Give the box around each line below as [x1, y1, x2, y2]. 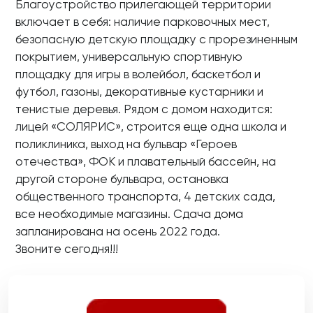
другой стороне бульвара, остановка [15, 172, 228, 186]
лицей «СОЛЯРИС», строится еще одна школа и [15, 119, 286, 133]
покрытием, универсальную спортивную [15, 50, 242, 64]
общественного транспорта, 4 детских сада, [15, 189, 275, 203]
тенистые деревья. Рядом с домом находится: [15, 102, 272, 116]
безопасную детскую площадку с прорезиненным [15, 32, 298, 46]
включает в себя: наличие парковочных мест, [15, 15, 270, 29]
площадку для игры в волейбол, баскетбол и [15, 67, 261, 81]
